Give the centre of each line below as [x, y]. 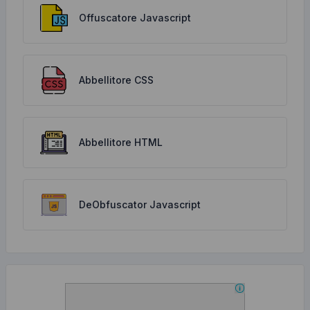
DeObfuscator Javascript [140, 204]
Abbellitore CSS [116, 80]
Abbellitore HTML [121, 142]
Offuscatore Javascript [135, 18]
